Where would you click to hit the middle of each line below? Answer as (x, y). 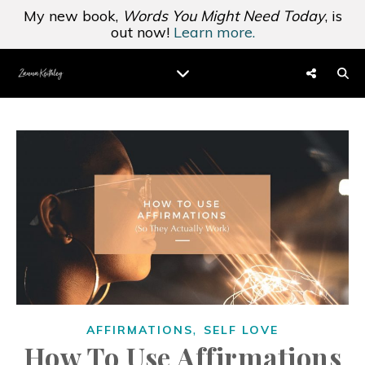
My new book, (73, 16)
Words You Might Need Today (223, 16)
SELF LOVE (241, 330)
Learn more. (214, 32)
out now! (142, 32)
